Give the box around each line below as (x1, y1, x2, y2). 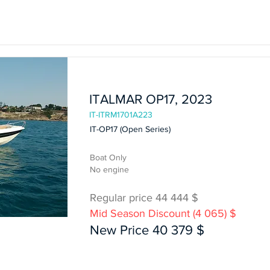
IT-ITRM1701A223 (89, 110, 152, 119)
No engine (90, 165, 129, 174)
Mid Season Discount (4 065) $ (90, 207, 236, 219)
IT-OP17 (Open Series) (90, 124, 171, 134)
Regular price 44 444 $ (90, 192, 198, 204)
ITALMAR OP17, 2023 (89, 92, 212, 106)
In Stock (89, 60, 120, 71)
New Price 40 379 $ (90, 223, 204, 237)
